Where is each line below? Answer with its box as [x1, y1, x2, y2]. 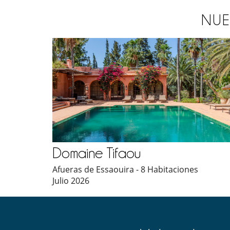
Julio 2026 [52, 175, 89, 186]
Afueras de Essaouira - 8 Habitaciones [52, 163, 198, 175]
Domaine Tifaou [52, 145, 141, 161]
